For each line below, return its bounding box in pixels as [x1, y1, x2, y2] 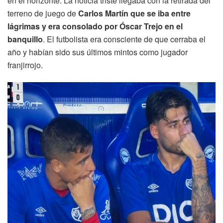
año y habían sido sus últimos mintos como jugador [7, 46, 188, 58]
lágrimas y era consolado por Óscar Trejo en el [7, 20, 183, 32]
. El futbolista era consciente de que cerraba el [43, 33, 206, 45]
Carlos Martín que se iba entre [76, 7, 191, 19]
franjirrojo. [7, 59, 43, 71]
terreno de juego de [7, 7, 76, 19]
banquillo [7, 33, 43, 45]
